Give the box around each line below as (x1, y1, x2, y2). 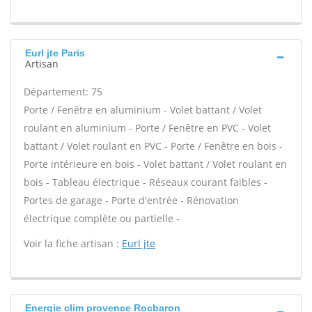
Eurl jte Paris (25, 47, 85, 58)
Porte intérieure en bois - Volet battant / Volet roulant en (24, 157, 287, 171)
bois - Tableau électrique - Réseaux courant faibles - (24, 175, 267, 189)
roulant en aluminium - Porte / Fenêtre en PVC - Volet (24, 121, 271, 134)
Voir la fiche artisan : (24, 237, 122, 250)
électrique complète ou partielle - (24, 212, 180, 225)
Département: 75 (24, 85, 102, 98)
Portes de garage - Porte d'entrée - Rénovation (24, 194, 239, 207)
